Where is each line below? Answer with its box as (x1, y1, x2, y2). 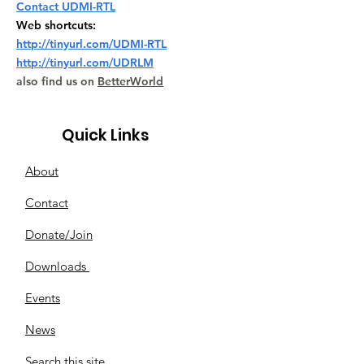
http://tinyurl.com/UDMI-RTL (16, 37, 167, 51)
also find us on (16, 74, 97, 89)
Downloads (25, 258, 89, 274)
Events (25, 290, 60, 305)
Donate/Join (25, 227, 93, 242)
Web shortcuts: (16, 18, 99, 32)
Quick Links (62, 124, 149, 146)
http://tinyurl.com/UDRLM (16, 55, 154, 70)
